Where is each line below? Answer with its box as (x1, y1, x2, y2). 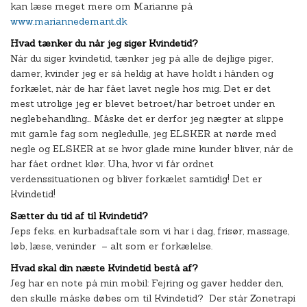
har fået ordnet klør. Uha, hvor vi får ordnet (10, 158, 214, 170)
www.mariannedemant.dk (10, 15, 127, 27)
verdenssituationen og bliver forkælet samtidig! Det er (10, 173, 262, 185)
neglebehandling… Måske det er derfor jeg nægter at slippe (10, 112, 284, 125)
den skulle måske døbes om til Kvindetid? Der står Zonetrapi (10, 292, 295, 304)
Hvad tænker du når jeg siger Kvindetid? (10, 37, 198, 49)
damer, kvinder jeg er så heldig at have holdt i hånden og (10, 67, 273, 79)
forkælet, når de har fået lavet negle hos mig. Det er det (10, 82, 271, 95)
